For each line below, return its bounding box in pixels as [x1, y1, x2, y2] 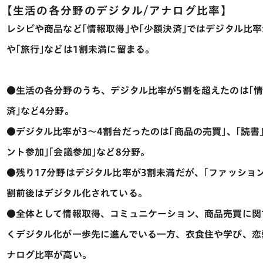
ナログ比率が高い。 [6, 250, 92, 259]
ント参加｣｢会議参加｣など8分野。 [6, 147, 150, 157]
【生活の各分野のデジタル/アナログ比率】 [6, 5, 228, 16]
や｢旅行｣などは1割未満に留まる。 [6, 45, 155, 54]
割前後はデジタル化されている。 [6, 188, 147, 198]
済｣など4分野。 [6, 106, 74, 116]
